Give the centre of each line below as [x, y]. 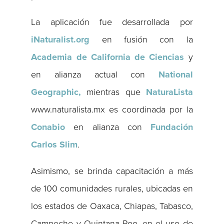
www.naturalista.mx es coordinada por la [112, 110]
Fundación [171, 127]
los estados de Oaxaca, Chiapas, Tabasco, [112, 206]
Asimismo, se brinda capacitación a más [112, 171]
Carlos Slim [54, 145]
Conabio [48, 127]
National [175, 75]
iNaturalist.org [60, 40]
